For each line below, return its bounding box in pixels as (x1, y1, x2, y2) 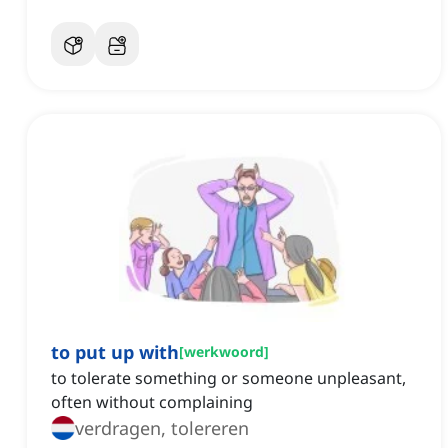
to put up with (51, 340, 179, 365)
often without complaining (51, 391, 253, 414)
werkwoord (184, 342, 264, 362)
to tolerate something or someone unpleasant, (51, 367, 406, 390)
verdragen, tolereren (75, 416, 249, 441)
